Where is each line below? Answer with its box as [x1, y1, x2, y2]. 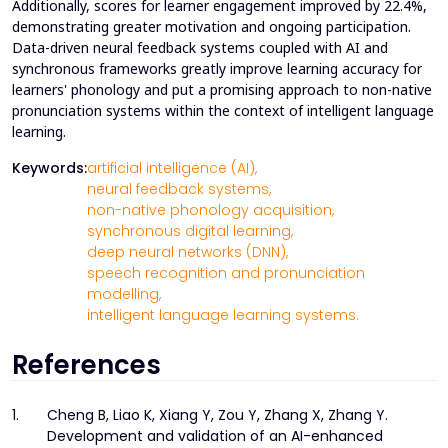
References [12, 347, 161, 384]
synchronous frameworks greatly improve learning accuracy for [12, 59, 422, 79]
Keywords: [12, 158, 87, 179]
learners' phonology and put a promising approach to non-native [12, 80, 432, 100]
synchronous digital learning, [87, 221, 293, 242]
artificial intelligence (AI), [87, 158, 257, 179]
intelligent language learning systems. [87, 305, 359, 326]
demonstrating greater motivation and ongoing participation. [12, 17, 411, 37]
